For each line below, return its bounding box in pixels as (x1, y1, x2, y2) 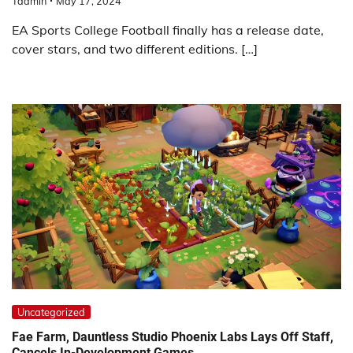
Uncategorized (17, 306, 85, 319)
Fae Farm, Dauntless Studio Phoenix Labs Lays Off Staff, (12, 329, 333, 345)
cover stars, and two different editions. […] (12, 40, 258, 57)
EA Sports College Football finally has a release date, (12, 21, 324, 38)
